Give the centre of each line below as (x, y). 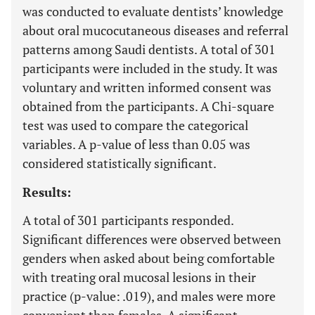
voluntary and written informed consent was (147, 87)
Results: (47, 192)
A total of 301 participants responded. (128, 220)
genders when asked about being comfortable (149, 258)
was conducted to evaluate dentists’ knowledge (153, 11)
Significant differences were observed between (152, 239)
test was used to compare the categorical (135, 125)
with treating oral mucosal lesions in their (139, 277)
